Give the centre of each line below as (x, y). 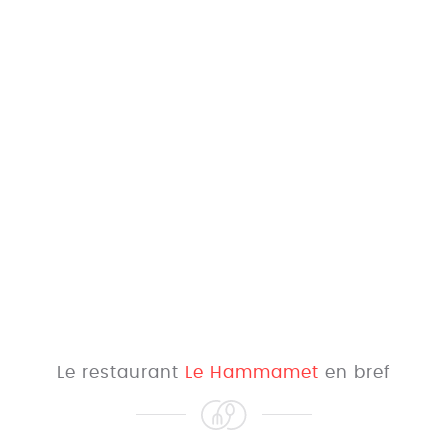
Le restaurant (121, 372)
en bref (355, 372)
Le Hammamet (252, 372)
